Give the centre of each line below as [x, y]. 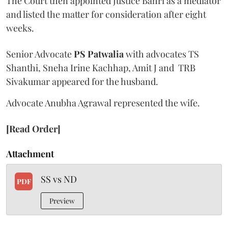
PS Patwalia [99, 54]
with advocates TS [161, 54]
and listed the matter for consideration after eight [106, 14]
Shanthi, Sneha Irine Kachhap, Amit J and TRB [101, 67]
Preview [62, 201]
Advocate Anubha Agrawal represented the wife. [103, 103]
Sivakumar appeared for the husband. [82, 81]
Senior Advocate [40, 54]
